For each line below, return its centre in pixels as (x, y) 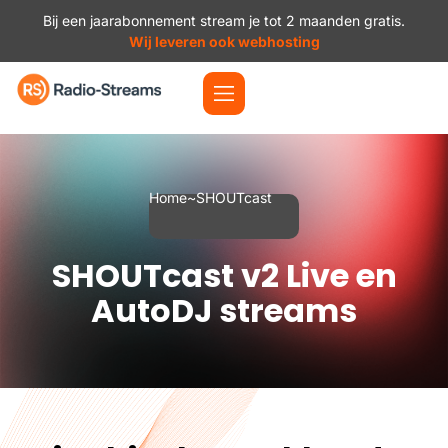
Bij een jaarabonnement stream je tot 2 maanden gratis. (224, 20)
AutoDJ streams (224, 310)
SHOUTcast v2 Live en (224, 275)
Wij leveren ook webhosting (224, 41)
